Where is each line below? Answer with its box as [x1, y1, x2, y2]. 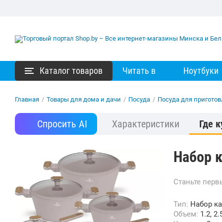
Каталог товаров [40, 65, 103, 76]
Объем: [178, 210, 200, 219]
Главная [15, 96, 39, 103]
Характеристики [112, 118, 179, 130]
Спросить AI [37, 118, 87, 130]
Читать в [122, 65, 156, 76]
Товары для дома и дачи [47, 96, 121, 103]
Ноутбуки [183, 65, 219, 76]
